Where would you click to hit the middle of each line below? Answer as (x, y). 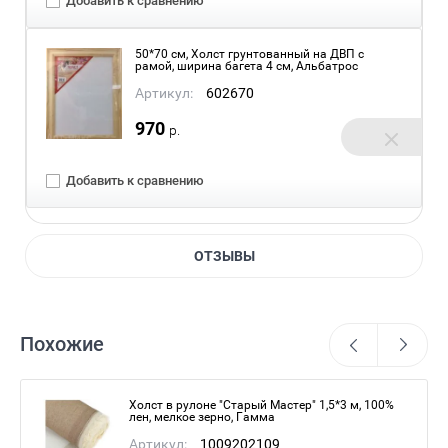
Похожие (62, 344)
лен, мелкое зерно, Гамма (202, 417)
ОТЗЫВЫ (224, 256)
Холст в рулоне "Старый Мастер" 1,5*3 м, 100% (261, 405)
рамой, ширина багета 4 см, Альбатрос (246, 66)
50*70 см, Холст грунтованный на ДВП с (249, 54)
